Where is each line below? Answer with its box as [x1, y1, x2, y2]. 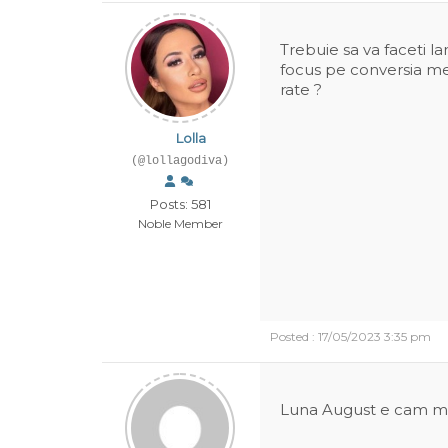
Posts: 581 [149, 196, 211, 212]
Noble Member [137, 216, 223, 231]
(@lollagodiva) [131, 154, 229, 168]
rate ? [280, 80, 322, 99]
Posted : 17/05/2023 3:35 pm [270, 329, 431, 344]
